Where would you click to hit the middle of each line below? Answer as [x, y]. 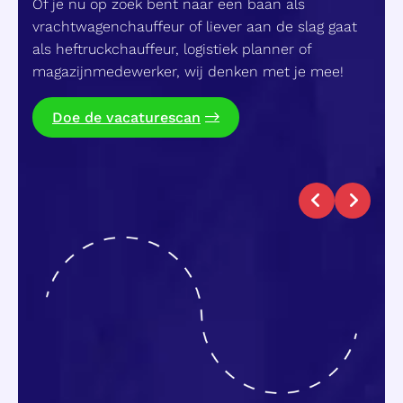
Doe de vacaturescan [126, 117]
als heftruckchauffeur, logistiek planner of [172, 49]
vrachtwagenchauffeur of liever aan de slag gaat [195, 26]
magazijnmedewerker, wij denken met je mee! [188, 71]
